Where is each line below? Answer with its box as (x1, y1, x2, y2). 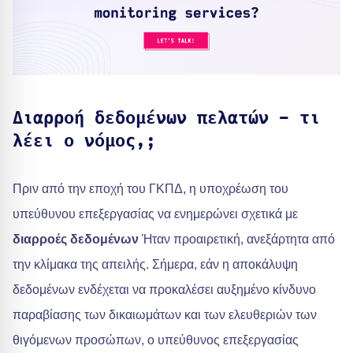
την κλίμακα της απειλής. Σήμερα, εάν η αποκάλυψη (13, 258, 298, 272)
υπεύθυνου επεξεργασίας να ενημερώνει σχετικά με (13, 207, 298, 221)
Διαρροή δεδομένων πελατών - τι (13, 110, 320, 128)
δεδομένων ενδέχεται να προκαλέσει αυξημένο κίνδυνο (13, 283, 316, 297)
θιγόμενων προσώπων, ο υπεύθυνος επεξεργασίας (13, 333, 299, 347)
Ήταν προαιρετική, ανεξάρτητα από (139, 232, 335, 247)
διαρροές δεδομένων (13, 232, 139, 247)
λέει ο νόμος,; (13, 132, 156, 150)
